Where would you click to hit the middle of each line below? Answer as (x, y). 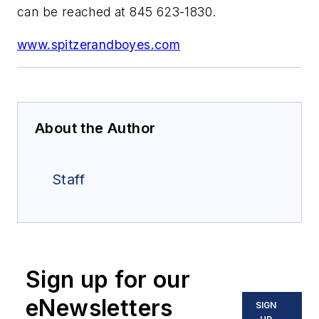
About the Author (95, 129)
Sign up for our (108, 280)
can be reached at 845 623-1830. (117, 12)
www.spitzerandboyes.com (99, 44)
